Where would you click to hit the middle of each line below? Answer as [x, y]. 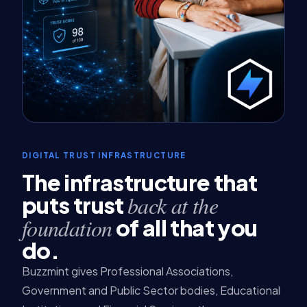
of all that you [185, 228]
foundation [67, 228]
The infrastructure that [140, 183]
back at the [172, 206]
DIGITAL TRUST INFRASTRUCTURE [104, 156]
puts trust [75, 205]
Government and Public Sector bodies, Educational [151, 291]
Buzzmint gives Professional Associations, [127, 271]
